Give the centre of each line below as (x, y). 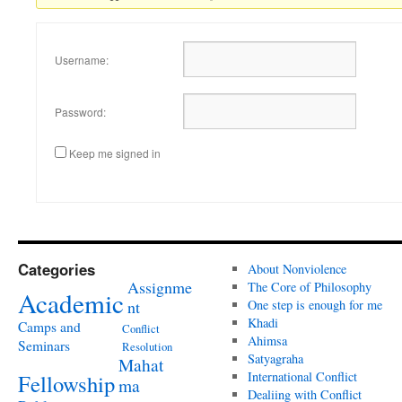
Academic (71, 302)
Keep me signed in (115, 153)
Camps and (49, 326)
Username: (82, 60)
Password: (80, 112)
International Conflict (302, 376)
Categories (57, 269)
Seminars (44, 345)
